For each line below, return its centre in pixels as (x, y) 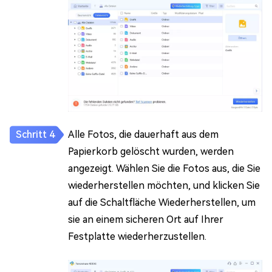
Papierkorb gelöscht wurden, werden (151, 152)
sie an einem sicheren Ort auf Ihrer (146, 220)
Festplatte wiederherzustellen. (137, 237)
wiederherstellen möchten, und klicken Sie (164, 186)
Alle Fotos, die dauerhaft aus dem (143, 135)
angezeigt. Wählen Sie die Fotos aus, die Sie (164, 169)
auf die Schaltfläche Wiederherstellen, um (162, 203)
